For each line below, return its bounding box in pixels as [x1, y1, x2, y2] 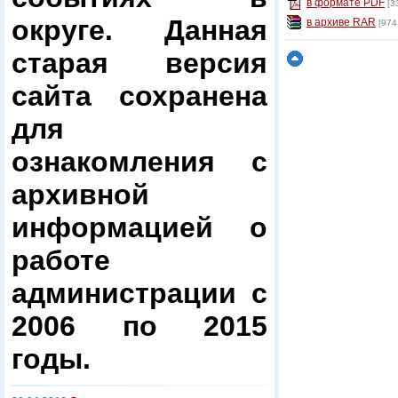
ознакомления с [12, 146, 267, 178]
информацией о [12, 211, 267, 243]
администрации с [12, 277, 267, 309]
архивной [12, 179, 149, 211]
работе [12, 244, 110, 276]
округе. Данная [12, 14, 267, 46]
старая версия [12, 47, 267, 79]
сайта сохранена [12, 80, 267, 112]
